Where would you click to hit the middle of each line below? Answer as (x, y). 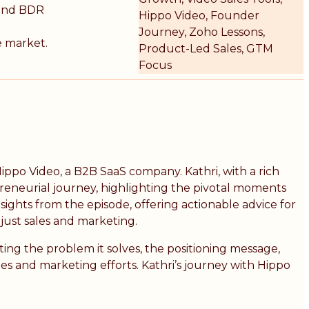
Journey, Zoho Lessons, (202, 32)
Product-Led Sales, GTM (206, 48)
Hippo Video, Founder (199, 15)
